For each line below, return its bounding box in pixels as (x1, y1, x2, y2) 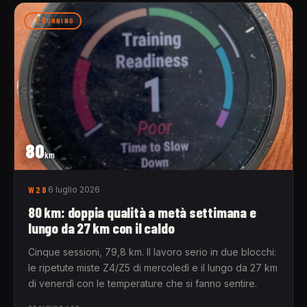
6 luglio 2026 (48, 184, 101, 195)
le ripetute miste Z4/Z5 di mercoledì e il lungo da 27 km (28, 261, 278, 273)
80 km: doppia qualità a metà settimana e (28, 203, 256, 221)
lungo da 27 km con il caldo (28, 219, 175, 236)
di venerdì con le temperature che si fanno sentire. (28, 277, 257, 289)
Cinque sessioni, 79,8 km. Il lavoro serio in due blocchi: (28, 245, 276, 258)
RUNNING (41, 16, 74, 25)
